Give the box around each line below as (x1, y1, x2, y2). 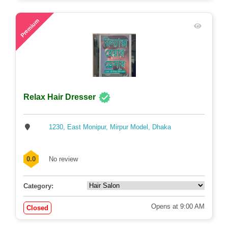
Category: (23, 182, 53, 190)
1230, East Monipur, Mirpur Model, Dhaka (49, 123, 171, 131)
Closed (26, 204, 48, 212)
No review (49, 155, 78, 163)
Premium (19, 17, 41, 39)
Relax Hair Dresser (23, 93, 96, 102)
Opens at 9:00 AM (151, 202, 205, 210)
